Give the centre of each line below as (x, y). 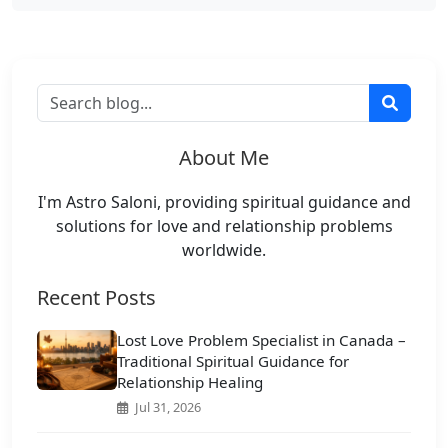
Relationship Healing (190, 382)
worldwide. (224, 250)
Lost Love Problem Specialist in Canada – (261, 340)
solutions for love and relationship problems (224, 226)
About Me (224, 158)
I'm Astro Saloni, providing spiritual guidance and (224, 202)
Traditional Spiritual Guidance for (233, 361)
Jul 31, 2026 (166, 407)
